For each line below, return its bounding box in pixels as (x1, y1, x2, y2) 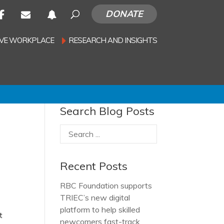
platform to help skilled (60, 204, 140, 214)
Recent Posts (60, 159, 128, 173)
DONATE (105, 8, 143, 19)
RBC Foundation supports (60, 180, 152, 190)
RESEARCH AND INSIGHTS (68, 35, 157, 45)
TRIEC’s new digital (60, 192, 130, 202)
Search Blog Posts (60, 104, 155, 118)
